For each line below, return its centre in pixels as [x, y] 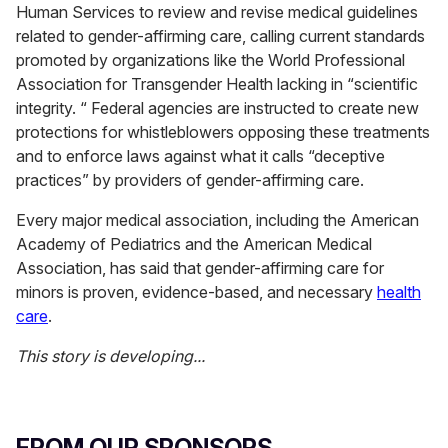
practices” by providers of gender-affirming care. [190, 180]
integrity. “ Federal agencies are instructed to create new [217, 108]
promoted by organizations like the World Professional [210, 60]
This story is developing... [110, 356]
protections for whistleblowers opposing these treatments [223, 132]
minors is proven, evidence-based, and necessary [196, 292]
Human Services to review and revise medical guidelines [217, 12]
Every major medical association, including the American [217, 220]
